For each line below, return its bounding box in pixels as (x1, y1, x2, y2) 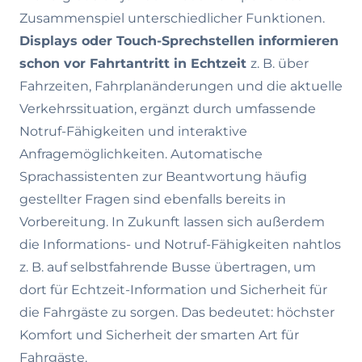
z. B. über (250, 56, 309, 71)
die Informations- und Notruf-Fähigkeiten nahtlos (19, 237, 341, 252)
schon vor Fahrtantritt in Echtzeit (19, 56, 250, 71)
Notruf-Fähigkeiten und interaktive (19, 124, 247, 139)
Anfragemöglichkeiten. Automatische (19, 146, 263, 162)
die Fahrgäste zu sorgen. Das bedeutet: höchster (19, 305, 335, 320)
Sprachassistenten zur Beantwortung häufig (19, 169, 307, 184)
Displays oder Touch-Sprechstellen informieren (19, 33, 339, 48)
